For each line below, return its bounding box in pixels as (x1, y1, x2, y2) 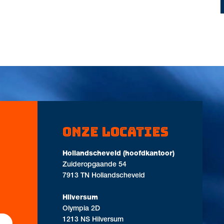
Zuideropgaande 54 (62, 161, 127, 169)
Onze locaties (62, 123, 169, 141)
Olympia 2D (62, 205, 100, 213)
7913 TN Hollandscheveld (62, 172, 145, 180)
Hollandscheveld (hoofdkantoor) (62, 150, 175, 158)
